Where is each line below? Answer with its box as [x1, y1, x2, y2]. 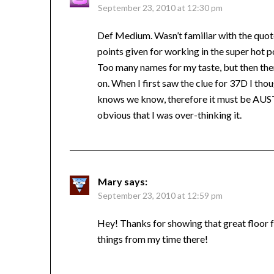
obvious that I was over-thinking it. [97, 109, 242, 121]
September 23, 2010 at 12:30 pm [98, 2, 223, 13]
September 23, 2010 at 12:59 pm [98, 190, 223, 201]
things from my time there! [97, 233, 209, 245]
